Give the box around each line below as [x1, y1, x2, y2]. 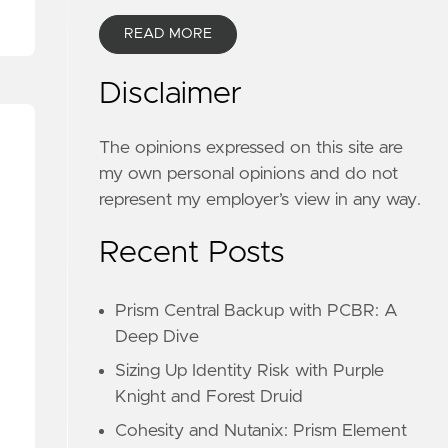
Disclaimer [99, 79, 243, 109]
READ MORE [124, 27, 213, 41]
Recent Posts [99, 238, 286, 268]
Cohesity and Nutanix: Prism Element [115, 422, 408, 440]
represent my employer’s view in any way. [99, 191, 422, 209]
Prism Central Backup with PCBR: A [115, 302, 399, 320]
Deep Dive [115, 328, 200, 346]
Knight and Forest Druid [115, 388, 304, 406]
